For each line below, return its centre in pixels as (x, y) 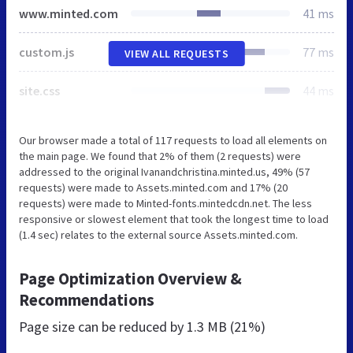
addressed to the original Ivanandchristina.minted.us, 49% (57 (164, 171)
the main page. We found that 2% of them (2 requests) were (160, 156)
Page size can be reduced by (103, 326)
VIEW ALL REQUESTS (176, 53)
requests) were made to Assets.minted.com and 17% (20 (153, 187)
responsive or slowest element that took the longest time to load (174, 219)
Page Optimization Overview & (130, 278)
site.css (39, 90)
